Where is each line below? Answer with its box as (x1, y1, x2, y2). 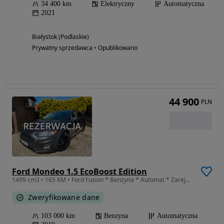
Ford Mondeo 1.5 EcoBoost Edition (12, 166, 147, 177)
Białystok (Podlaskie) (32, 32, 89, 41)
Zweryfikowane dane (28, 192, 100, 202)
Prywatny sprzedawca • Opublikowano (32, 43, 137, 52)
